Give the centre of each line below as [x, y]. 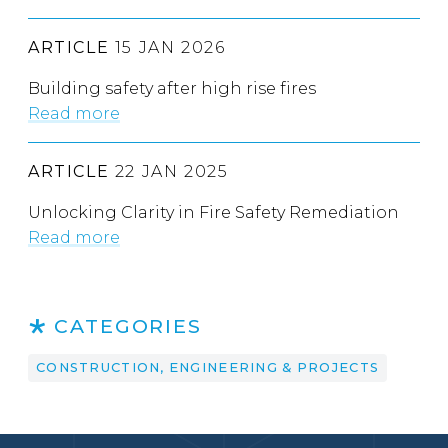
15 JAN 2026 [167, 48]
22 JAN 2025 [169, 172]
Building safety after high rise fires [172, 89]
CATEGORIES [128, 326]
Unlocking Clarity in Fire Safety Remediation [213, 213]
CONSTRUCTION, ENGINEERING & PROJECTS [208, 368]
